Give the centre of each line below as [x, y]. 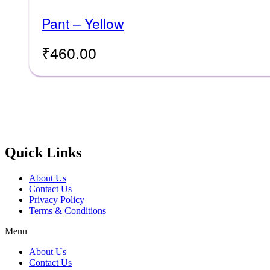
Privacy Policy [57, 199]
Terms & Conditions [67, 210]
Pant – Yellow [83, 24]
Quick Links [43, 153]
